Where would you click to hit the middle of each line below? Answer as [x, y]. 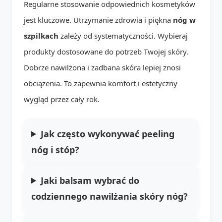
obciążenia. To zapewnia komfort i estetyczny [101, 83]
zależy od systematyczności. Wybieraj [123, 35]
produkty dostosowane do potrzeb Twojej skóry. [106, 51]
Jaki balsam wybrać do [90, 180]
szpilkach [41, 35]
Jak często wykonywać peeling [108, 134]
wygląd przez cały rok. [62, 99]
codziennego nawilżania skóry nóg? [110, 196]
